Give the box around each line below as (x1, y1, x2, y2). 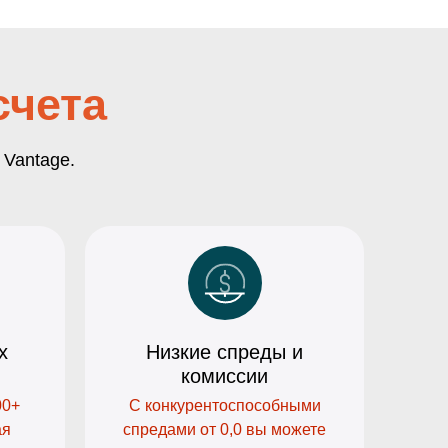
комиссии (181, 365, 269, 388)
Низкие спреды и (146, 341, 304, 364)
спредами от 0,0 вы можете (123, 421, 327, 439)
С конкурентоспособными (128, 397, 321, 415)
